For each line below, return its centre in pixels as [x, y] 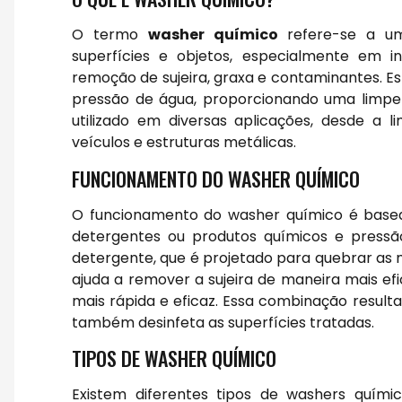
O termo [110, 35]
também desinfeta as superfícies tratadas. [223, 322]
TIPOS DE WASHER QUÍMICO [174, 358]
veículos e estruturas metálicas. [184, 143]
